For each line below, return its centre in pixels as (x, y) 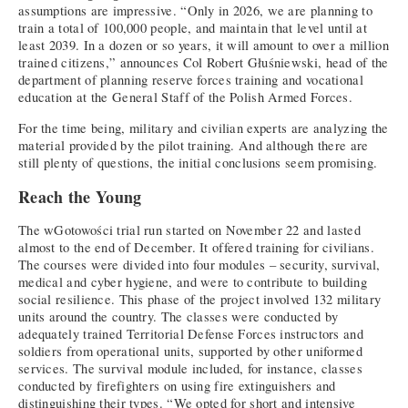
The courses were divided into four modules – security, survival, (199, 265)
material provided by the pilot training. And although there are (194, 145)
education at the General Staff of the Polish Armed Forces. (186, 97)
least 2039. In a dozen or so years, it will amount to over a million (204, 46)
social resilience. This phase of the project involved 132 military (200, 300)
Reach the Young (80, 196)
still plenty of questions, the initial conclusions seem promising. (198, 162)
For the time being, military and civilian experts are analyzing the (204, 127)
